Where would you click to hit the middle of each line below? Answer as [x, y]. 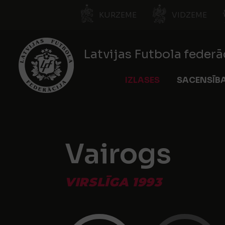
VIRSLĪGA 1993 [114, 182]
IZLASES [142, 80]
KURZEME [118, 15]
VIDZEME [189, 15]
